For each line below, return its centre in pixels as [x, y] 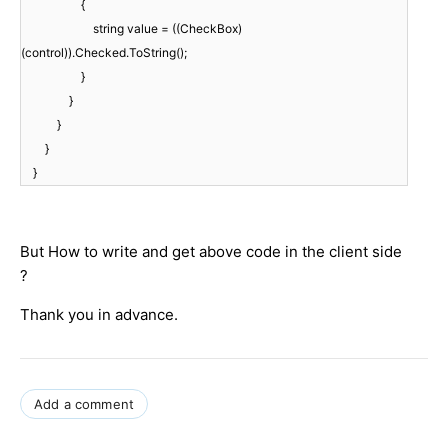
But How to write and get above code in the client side [211, 251]
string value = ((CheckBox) [131, 28]
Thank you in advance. [99, 314]
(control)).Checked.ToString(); [104, 52]
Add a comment [84, 403]
